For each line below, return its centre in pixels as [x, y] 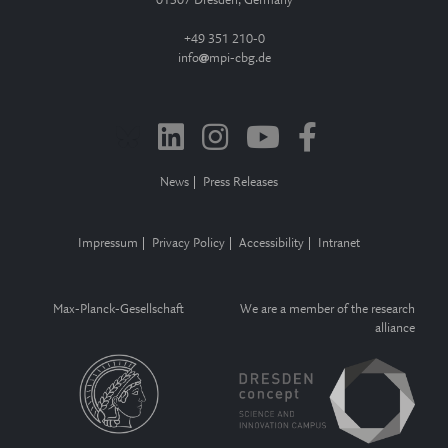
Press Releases [240, 183]
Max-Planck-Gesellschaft [118, 310]
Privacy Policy [188, 244]
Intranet [339, 244]
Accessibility [271, 244]
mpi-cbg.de [239, 59]
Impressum [108, 244]
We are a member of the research [327, 310]
